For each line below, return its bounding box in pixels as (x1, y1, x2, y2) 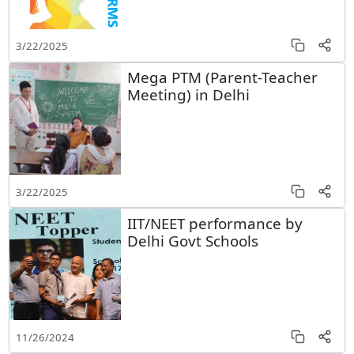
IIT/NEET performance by (126, 213, 303, 233)
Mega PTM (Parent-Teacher (126, 67, 318, 88)
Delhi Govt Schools (126, 230, 258, 250)
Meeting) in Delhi (126, 85, 250, 105)
